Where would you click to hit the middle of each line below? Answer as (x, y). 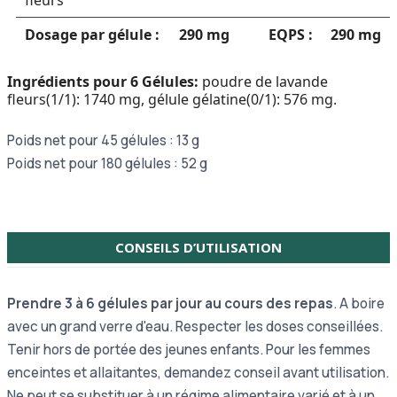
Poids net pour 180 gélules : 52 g (107, 164)
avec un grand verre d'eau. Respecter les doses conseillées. (195, 327)
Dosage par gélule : (92, 35)
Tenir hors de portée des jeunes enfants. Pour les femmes (189, 350)
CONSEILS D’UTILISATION (198, 248)
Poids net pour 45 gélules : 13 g (103, 141)
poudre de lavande (263, 82)
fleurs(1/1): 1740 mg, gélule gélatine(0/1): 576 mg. (172, 100)
